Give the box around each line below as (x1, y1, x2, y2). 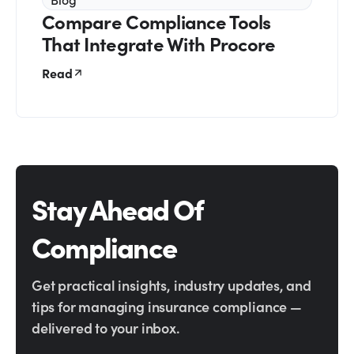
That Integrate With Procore (42, 29, 276, 56)
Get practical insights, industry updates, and (32, 274, 311, 295)
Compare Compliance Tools (42, 7, 271, 34)
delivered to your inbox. (32, 317, 180, 337)
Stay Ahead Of (32, 187, 204, 228)
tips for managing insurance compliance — (32, 296, 302, 316)
